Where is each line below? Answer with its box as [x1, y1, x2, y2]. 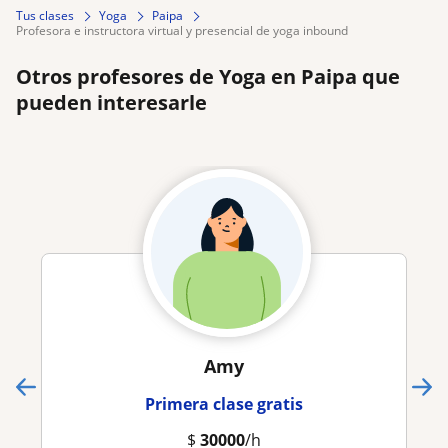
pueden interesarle [16, 89, 207, 117]
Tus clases [16, 7, 74, 25]
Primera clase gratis [145, 393, 303, 416]
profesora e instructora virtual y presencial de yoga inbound [23, 22, 348, 40]
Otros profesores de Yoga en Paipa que [16, 63, 400, 91]
